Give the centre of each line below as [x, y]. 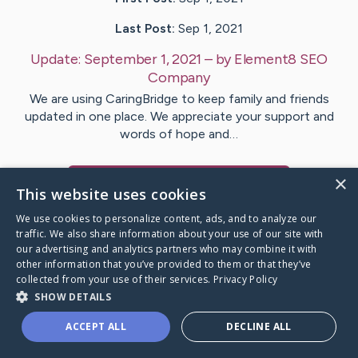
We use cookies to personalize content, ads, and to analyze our [167, 219]
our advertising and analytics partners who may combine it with [167, 249]
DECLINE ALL [259, 326]
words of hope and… [179, 134]
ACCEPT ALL [96, 326]
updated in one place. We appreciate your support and [179, 117]
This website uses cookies [111, 194]
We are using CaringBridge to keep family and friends [179, 99]
